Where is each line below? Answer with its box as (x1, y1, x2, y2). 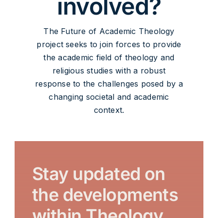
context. (93, 105, 125, 115)
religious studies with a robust (52, 66, 166, 76)
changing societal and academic (49, 92, 169, 102)
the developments (32, 184, 179, 206)
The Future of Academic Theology (43, 26, 175, 36)
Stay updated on (32, 163, 165, 185)
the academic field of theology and (43, 53, 175, 63)
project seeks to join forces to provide (36, 39, 182, 50)
